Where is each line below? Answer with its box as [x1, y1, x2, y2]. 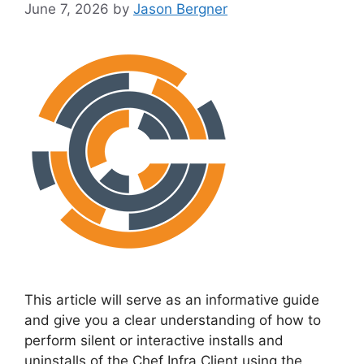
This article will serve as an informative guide [24, 292, 319, 309]
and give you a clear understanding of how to [24, 312, 321, 329]
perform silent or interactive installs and [24, 332, 284, 349]
